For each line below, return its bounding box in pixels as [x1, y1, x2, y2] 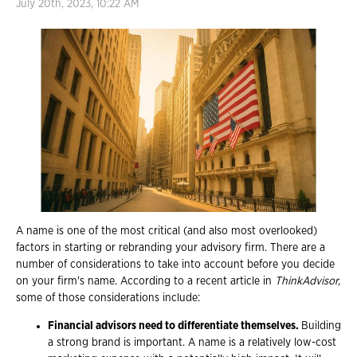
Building [301, 320, 341, 331]
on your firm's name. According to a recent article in [16, 275, 275, 287]
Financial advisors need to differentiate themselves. [48, 320, 301, 331]
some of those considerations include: [16, 292, 203, 304]
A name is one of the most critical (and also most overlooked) [16, 225, 317, 237]
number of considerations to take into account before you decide [16, 258, 335, 270]
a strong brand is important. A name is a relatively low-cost [48, 336, 336, 348]
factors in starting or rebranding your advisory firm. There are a [16, 241, 325, 253]
